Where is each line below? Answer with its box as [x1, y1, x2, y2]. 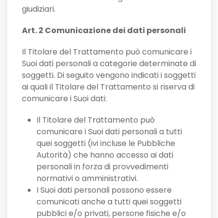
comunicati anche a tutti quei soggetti [36, 196, 182, 208]
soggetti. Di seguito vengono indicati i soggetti [22, 70, 196, 81]
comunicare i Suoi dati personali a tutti [36, 126, 182, 138]
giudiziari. [22, 3, 55, 15]
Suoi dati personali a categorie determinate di [22, 58, 196, 70]
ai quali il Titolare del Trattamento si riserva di [22, 81, 195, 93]
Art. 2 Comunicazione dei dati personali [22, 25, 186, 36]
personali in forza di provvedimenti [36, 161, 168, 173]
